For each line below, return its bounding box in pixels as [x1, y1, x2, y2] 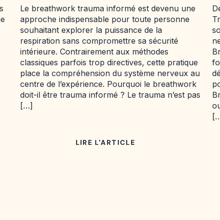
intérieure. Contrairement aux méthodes [20, 47, 168, 56]
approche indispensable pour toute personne [20, 14, 190, 24]
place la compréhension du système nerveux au [20, 68, 200, 78]
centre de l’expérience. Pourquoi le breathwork [20, 79, 196, 89]
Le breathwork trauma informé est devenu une [20, 3, 195, 13]
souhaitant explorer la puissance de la [20, 25, 162, 35]
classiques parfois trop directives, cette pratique [20, 57, 198, 67]
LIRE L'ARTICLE [75, 138, 136, 147]
